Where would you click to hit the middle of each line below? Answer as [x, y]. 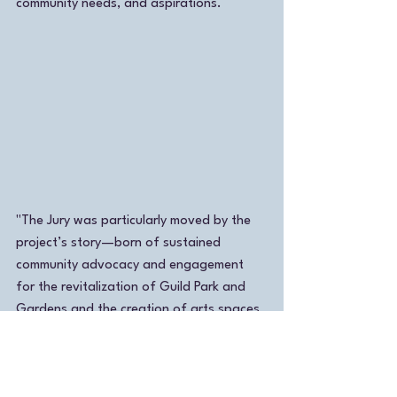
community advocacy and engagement [132, 266]
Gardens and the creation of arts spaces [140, 310]
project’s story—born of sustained [120, 244]
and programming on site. [92, 332]
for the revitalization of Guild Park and [132, 288]
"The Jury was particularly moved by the [135, 222]
